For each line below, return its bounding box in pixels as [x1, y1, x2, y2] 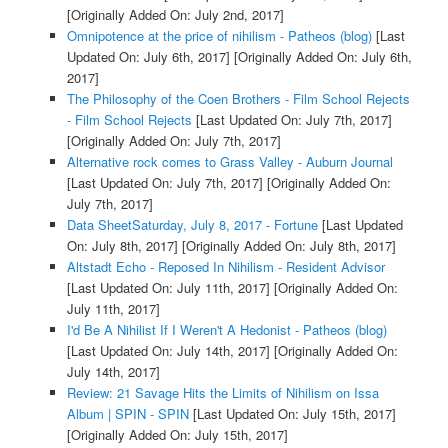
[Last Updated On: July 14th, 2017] [66, 340, 270, 360]
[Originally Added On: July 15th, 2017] [66, 424, 288, 444]
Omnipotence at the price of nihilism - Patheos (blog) [66, 25, 372, 45]
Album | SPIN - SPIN [66, 403, 189, 423]
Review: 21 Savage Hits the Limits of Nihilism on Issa [66, 382, 379, 402]
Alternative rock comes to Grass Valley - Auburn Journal [66, 151, 393, 171]
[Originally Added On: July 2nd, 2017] [66, 4, 284, 24]
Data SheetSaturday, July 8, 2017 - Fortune [66, 214, 318, 234]
